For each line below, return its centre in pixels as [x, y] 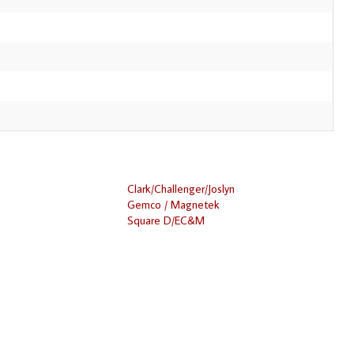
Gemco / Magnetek [174, 204]
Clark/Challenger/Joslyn [181, 188]
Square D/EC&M [166, 220]
